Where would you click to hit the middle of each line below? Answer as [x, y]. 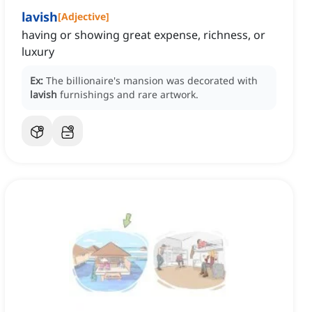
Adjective [84, 17]
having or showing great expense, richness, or [143, 35]
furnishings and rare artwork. [129, 95]
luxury [38, 52]
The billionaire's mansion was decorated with [152, 81]
